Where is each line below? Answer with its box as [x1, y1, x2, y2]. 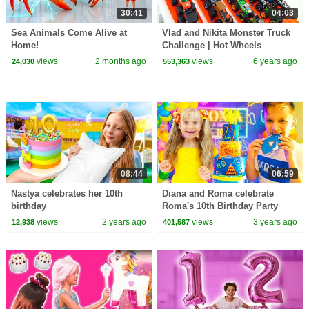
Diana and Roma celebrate [162, 188, 275, 199]
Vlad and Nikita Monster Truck [162, 28, 291, 39]
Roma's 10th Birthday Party [162, 201, 279, 212]
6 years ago [253, 56, 298, 66]
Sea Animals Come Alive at [10, 28, 127, 39]
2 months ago [94, 56, 146, 66]
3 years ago [253, 217, 298, 227]
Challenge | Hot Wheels [162, 40, 262, 51]
